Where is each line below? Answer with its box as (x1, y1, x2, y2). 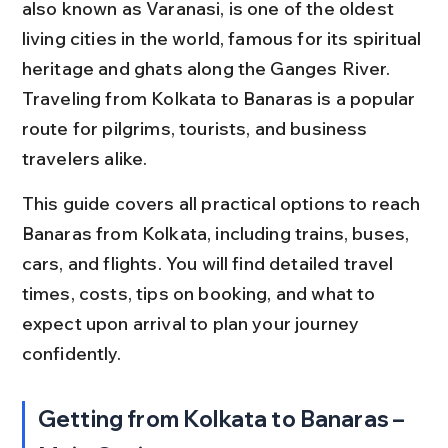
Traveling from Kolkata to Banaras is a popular (21, 86, 420, 110)
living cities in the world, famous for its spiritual (21, 26, 426, 50)
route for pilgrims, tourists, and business (21, 116, 372, 140)
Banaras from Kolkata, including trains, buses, (21, 221, 414, 245)
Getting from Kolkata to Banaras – (38, 404, 409, 433)
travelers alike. (21, 146, 148, 170)
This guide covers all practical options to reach (21, 191, 425, 215)
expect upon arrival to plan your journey (21, 311, 364, 335)
